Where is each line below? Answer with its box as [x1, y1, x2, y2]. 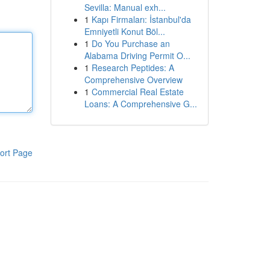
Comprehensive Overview [84, 74, 183, 86]
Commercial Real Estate [91, 86, 184, 98]
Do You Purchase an [91, 37, 170, 49]
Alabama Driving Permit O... [84, 49, 190, 61]
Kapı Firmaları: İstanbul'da [91, 13, 191, 25]
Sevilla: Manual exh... [84, 1, 166, 13]
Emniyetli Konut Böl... [84, 25, 165, 37]
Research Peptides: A [91, 61, 174, 74]
